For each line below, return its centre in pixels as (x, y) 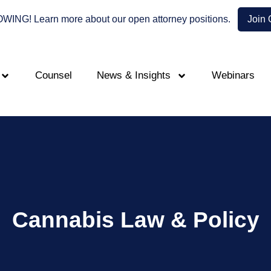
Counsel (54, 75)
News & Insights (134, 75)
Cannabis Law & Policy (135, 220)
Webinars (233, 75)
